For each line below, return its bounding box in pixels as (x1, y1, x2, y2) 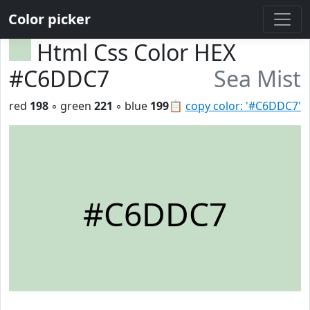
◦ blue (113, 98, 150, 113)
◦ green (48, 98, 94, 113)
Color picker (8, 10, 91, 28)
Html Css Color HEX (37, 37, 236, 67)
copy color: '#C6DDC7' (185, 98, 301, 113)
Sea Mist (214, 64, 301, 93)
